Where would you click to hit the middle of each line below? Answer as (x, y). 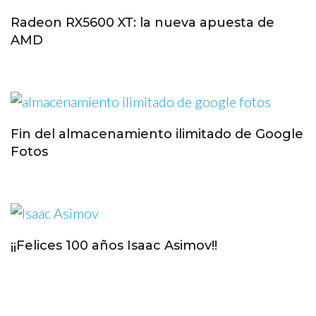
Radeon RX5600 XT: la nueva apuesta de (142, 22)
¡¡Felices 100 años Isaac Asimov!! (114, 245)
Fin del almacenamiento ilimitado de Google (157, 134)
